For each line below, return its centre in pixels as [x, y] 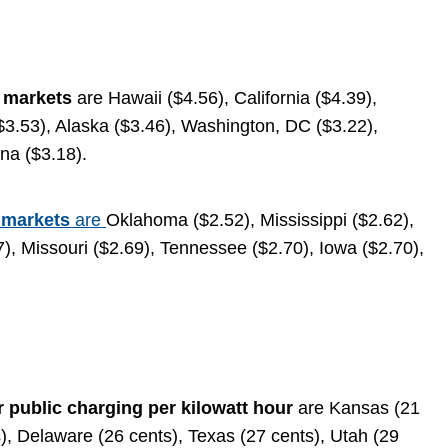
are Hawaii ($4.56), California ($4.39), [227, 97]
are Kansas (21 [359, 407]
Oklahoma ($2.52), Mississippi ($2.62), [260, 219]
